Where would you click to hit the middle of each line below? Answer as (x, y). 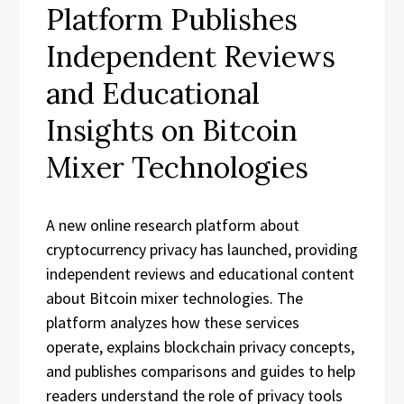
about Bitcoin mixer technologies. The (174, 298)
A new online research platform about (173, 225)
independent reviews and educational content (200, 274)
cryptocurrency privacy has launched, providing (202, 249)
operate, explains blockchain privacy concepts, (200, 347)
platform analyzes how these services (173, 322)
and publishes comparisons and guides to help (201, 371)
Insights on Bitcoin (172, 130)
